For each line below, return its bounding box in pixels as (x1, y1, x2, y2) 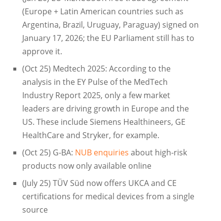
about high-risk (128, 147, 187, 158)
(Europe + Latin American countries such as (22, 6, 184, 17)
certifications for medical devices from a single (22, 191, 194, 202)
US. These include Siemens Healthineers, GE (22, 116, 185, 128)
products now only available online (22, 160, 151, 172)
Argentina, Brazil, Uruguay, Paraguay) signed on (22, 19, 199, 31)
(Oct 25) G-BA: (22, 147, 75, 158)
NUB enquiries (74, 147, 129, 158)
